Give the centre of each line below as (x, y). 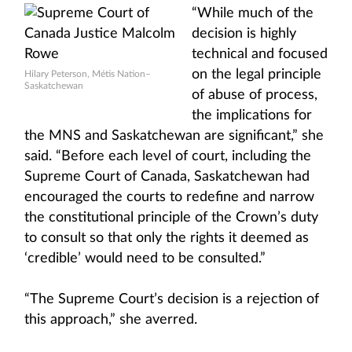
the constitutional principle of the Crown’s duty (171, 218)
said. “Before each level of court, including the (168, 156)
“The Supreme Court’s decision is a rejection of (172, 299)
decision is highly (244, 34)
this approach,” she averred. (111, 320)
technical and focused (260, 54)
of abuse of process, (255, 95)
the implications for (252, 115)
